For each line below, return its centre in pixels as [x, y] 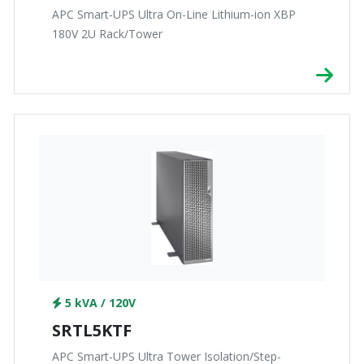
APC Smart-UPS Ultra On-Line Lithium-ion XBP [174, 15]
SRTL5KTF [92, 331]
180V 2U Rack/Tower [107, 34]
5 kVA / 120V [99, 303]
